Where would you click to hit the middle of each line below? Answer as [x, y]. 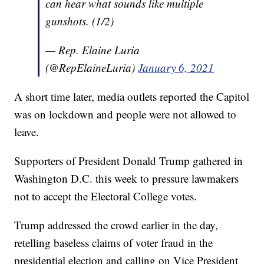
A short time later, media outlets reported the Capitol [132, 96]
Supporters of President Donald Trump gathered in [129, 160]
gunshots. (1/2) [80, 21]
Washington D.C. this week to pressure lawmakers [127, 178]
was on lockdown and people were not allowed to [126, 114]
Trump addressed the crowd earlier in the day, [116, 225]
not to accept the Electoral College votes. [106, 196]
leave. [27, 131]
